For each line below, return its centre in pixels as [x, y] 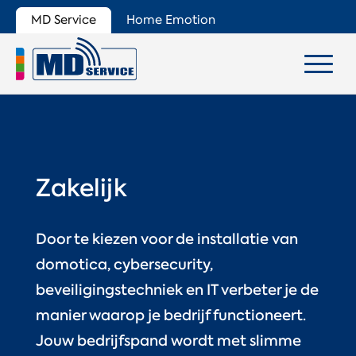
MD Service [64, 20]
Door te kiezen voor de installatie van [166, 239]
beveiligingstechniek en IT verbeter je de [177, 290]
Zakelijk [81, 188]
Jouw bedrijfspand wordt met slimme [168, 341]
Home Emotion [171, 20]
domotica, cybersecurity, [124, 264]
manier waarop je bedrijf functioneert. [170, 315]
